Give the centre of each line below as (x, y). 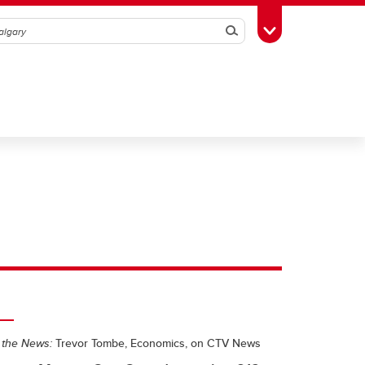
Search (254, 31)
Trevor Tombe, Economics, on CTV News (156, 343)
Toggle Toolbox (310, 29)
